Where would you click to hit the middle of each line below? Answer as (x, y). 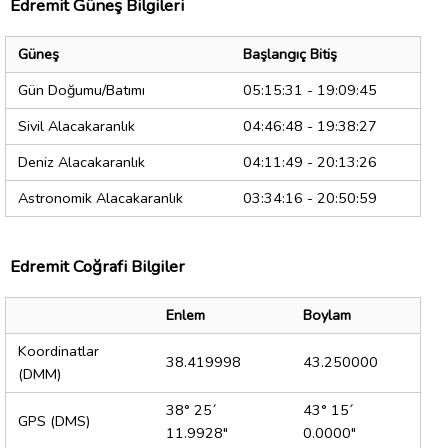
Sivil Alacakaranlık (76, 126)
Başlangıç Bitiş (290, 54)
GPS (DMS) (54, 421)
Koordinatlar (58, 351)
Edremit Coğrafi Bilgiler (97, 267)
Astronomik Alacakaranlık (100, 198)
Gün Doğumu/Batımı (81, 90)
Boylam (327, 315)
